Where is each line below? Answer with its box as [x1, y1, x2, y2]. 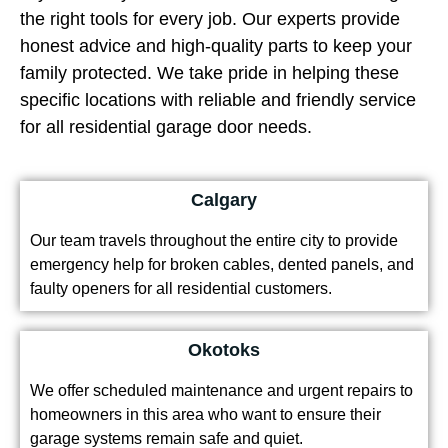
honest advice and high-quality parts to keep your [20, 36, 412, 57]
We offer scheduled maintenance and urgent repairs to [30, 382, 413, 400]
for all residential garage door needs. [20, 117, 312, 138]
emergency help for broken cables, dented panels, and [30, 256, 414, 274]
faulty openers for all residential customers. [30, 280, 332, 298]
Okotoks [188, 340, 260, 361]
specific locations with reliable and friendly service [20, 90, 416, 111]
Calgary [191, 190, 257, 211]
